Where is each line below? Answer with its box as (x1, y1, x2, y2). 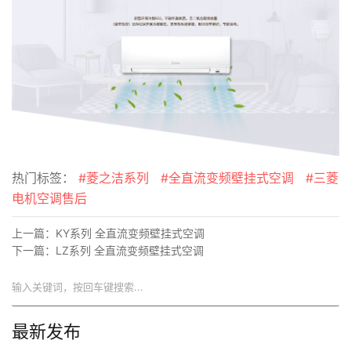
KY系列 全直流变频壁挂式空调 (56, 226, 204, 241)
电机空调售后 (12, 190, 87, 207)
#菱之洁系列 (78, 170, 149, 186)
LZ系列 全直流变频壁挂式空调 (56, 244, 204, 258)
